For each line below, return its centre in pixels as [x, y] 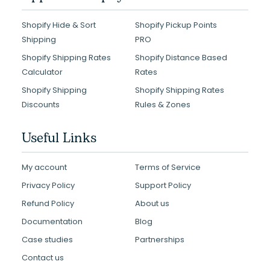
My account [44, 167]
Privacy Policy [48, 185]
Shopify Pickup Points [176, 25]
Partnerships [160, 240]
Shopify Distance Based [181, 58]
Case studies [47, 240]
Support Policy [163, 185]
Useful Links [59, 138]
